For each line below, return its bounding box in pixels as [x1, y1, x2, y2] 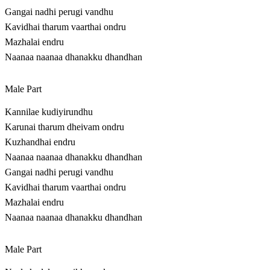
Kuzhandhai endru [5, 137, 75, 148]
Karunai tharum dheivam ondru [5, 122, 124, 133]
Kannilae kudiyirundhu [5, 107, 93, 118]
